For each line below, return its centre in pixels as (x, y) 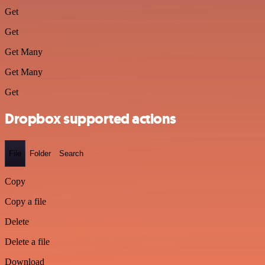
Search (71, 153)
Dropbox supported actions (91, 119)
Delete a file (27, 242)
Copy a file (25, 202)
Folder (40, 153)
